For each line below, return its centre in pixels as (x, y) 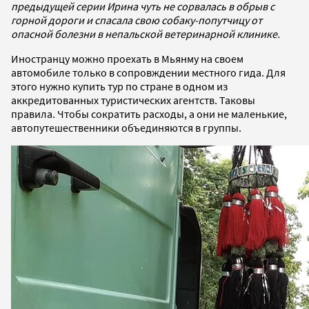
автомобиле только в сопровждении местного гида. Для (148, 72)
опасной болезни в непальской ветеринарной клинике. (146, 33)
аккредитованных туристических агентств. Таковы (133, 100)
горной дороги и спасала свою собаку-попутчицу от (137, 20)
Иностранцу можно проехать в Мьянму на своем (127, 58)
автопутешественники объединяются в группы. (126, 127)
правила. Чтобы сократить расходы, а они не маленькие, (149, 113)
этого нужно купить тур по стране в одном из (119, 86)
